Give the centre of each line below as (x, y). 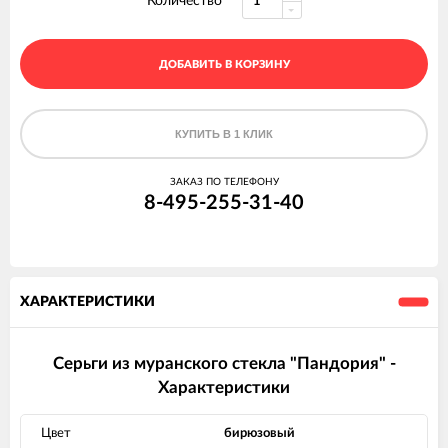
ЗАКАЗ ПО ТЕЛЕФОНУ (224, 182)
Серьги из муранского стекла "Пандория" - (224, 364)
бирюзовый (259, 434)
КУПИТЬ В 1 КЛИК (224, 134)
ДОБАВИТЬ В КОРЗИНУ (224, 65)
